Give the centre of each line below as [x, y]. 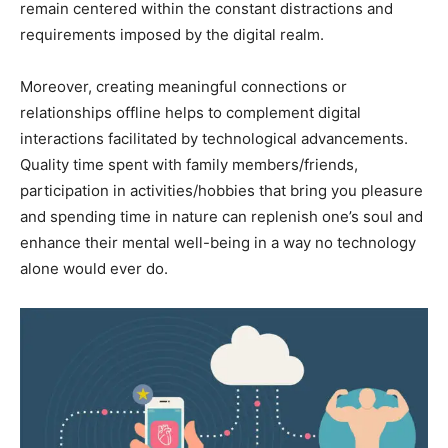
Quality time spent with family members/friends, [189, 164]
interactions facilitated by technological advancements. [214, 138]
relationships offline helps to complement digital [190, 112]
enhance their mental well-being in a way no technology [218, 242]
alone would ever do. [94, 268]
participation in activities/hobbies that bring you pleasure [221, 190]
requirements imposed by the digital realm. [172, 34]
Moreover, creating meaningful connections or [183, 86]
